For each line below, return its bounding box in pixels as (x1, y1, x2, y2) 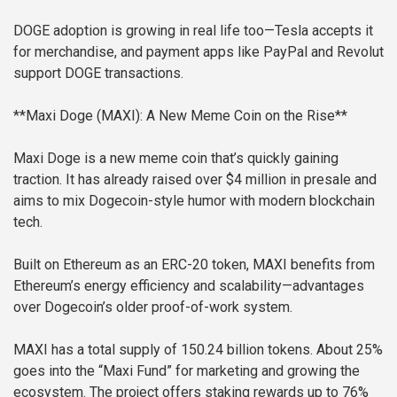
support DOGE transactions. (13, 65, 183, 82)
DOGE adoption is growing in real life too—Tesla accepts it (13, 22, 373, 40)
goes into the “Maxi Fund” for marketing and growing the (13, 362, 360, 380)
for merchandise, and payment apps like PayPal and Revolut (13, 43, 384, 61)
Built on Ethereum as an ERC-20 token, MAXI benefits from (13, 256, 375, 274)
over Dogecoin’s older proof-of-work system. (13, 299, 292, 316)
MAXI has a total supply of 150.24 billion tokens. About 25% (13, 341, 383, 359)
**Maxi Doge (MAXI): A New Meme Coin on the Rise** (13, 107, 347, 125)
